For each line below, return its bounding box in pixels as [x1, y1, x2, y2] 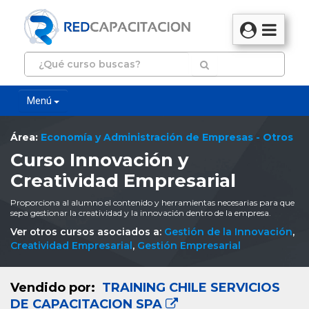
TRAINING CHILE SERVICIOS [99, 280, 280, 296]
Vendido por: [10, 280, 99, 296]
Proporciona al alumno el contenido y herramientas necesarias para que [10, 197, 295, 208]
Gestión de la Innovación [164, 225, 292, 238]
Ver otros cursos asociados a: [10, 225, 164, 238]
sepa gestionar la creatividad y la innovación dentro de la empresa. [10, 207, 271, 218]
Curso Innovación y [10, 149, 189, 172]
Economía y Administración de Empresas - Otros [41, 131, 293, 144]
